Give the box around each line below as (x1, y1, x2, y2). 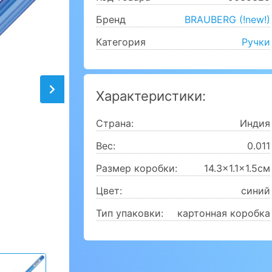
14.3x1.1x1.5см (204, 162, 270, 174)
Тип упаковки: (96, 207, 163, 219)
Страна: (96, 117, 134, 129)
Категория (96, 36, 146, 48)
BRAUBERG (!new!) (185, 13, 270, 25)
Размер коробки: (96, 162, 177, 174)
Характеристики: (96, 88, 206, 104)
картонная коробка (177, 207, 270, 219)
